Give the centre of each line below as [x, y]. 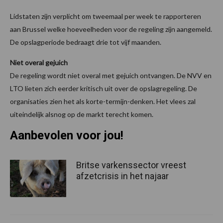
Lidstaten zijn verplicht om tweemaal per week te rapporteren [106, 16]
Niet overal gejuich [39, 63]
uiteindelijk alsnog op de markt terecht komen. [82, 114]
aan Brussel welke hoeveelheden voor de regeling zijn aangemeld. [111, 29]
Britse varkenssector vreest [131, 165]
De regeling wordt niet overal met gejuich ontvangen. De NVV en [111, 76]
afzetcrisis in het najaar [123, 176]
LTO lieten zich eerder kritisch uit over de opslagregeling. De [104, 89]
